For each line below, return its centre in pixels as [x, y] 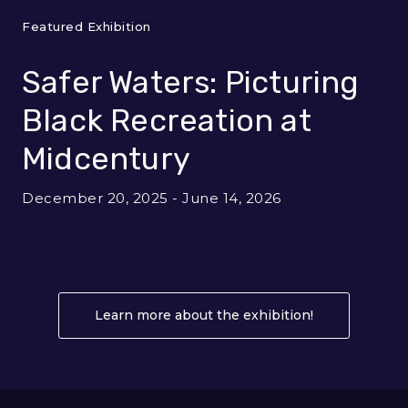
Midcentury [106, 158]
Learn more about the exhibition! [204, 315]
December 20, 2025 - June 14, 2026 [152, 198]
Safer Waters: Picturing [191, 82]
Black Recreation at [167, 120]
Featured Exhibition [87, 26]
